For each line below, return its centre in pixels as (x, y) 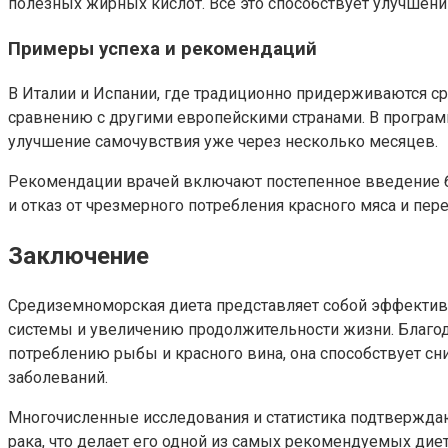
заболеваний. (58, 377)
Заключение (78, 255)
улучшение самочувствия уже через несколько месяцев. (223, 141)
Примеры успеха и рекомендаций (162, 49)
